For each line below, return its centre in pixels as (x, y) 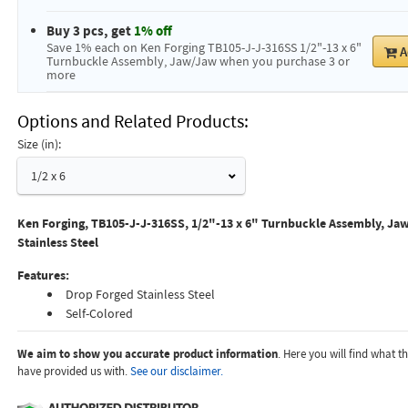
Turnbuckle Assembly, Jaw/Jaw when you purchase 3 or (198, 61)
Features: (43, 275)
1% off (153, 31)
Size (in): (39, 144)
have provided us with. (73, 371)
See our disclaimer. (176, 371)
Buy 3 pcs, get (90, 31)
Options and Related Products (130, 121)
